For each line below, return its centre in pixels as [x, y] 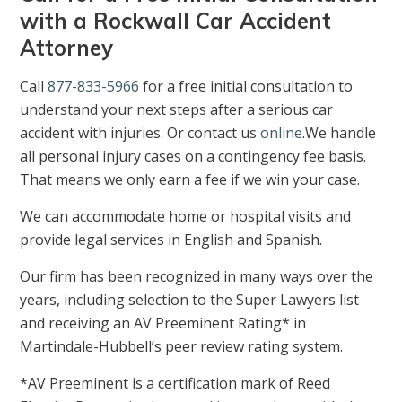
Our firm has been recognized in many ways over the [197, 277]
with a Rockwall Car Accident [176, 21]
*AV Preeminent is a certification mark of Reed [175, 384]
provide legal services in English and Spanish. [171, 240]
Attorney [67, 48]
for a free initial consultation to [246, 87]
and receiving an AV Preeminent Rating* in [163, 323]
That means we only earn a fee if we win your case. [190, 180]
